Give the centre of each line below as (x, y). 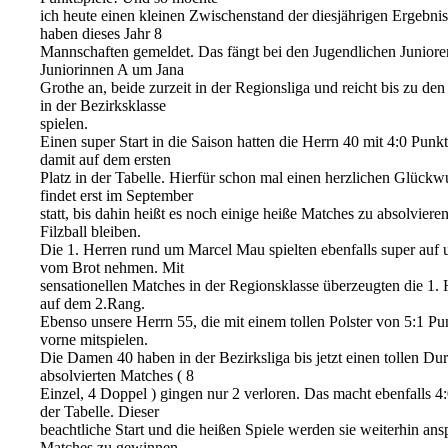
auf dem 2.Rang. (92, 303)
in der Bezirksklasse (103, 105)
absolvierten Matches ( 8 (117, 375)
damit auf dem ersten (105, 159)
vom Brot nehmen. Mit (112, 267)
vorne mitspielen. (94, 339)
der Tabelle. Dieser (99, 411)
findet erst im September (116, 195)
